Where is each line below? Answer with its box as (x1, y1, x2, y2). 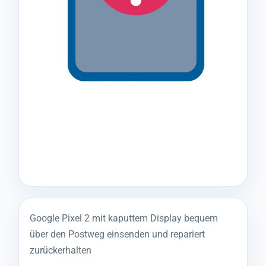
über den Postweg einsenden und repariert (30, 229, 205, 240)
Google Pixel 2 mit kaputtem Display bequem (30, 213, 218, 224)
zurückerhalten (30, 245, 91, 256)
